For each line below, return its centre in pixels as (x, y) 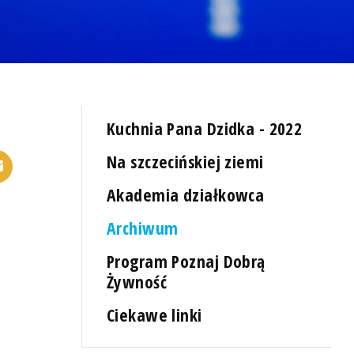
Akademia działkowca (186, 194)
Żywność (137, 282)
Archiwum (143, 228)
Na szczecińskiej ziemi (185, 161)
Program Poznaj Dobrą (186, 262)
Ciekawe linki (154, 315)
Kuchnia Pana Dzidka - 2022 (205, 128)
